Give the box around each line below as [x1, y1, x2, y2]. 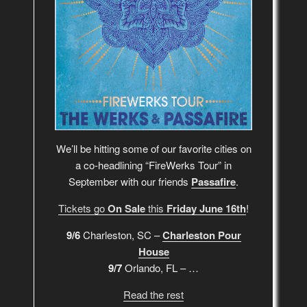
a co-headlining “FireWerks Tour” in [75, 157, 232, 172]
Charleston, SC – [79, 227, 162, 242]
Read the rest [123, 286, 184, 302]
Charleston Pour [162, 227, 241, 243]
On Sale [108, 200, 145, 216]
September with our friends [69, 173, 191, 188]
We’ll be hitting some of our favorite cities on [56, 140, 251, 156]
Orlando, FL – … [122, 260, 199, 275]
